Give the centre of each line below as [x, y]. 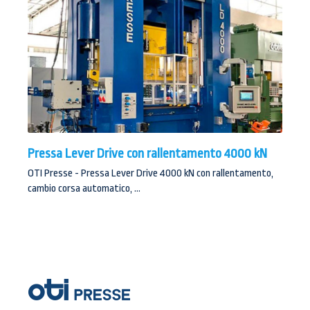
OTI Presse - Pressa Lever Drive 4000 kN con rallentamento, [151, 173]
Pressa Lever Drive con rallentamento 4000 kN [147, 154]
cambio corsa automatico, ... [84, 189]
